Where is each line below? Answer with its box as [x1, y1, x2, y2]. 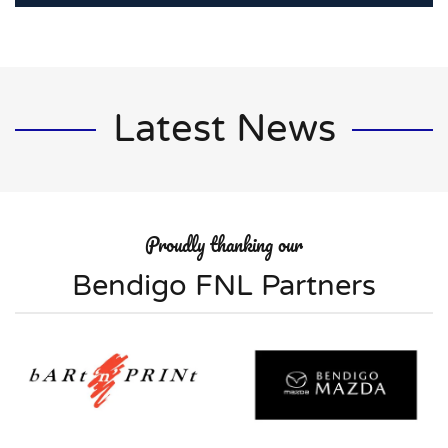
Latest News [112, 106, 336, 153]
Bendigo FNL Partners [72, 268, 376, 304]
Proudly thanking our [145, 229, 303, 261]
